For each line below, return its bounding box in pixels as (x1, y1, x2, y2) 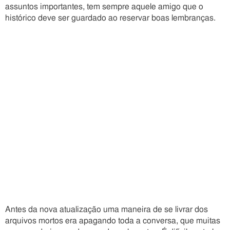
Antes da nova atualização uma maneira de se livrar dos (5, 205, 208, 214)
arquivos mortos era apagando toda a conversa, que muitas (5, 217, 220, 225)
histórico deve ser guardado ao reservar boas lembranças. (5, 14, 218, 22)
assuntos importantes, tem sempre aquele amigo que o (5, 3, 203, 11)
